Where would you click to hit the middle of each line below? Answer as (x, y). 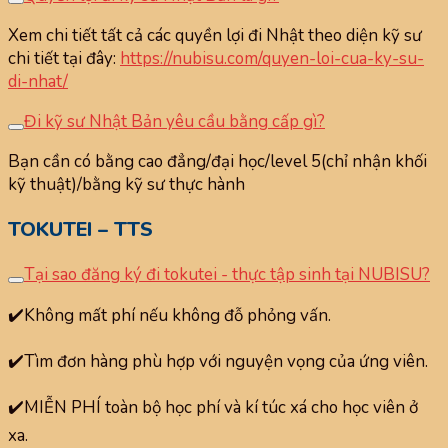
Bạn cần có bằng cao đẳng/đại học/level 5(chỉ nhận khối (217, 162)
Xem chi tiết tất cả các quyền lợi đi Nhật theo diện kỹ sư (215, 36)
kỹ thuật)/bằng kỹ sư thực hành (126, 185)
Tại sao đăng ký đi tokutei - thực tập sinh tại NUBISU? (227, 274)
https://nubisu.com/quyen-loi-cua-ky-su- (272, 59)
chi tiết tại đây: (64, 59)
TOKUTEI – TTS (80, 230)
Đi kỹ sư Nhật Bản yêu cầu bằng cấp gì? (174, 122)
